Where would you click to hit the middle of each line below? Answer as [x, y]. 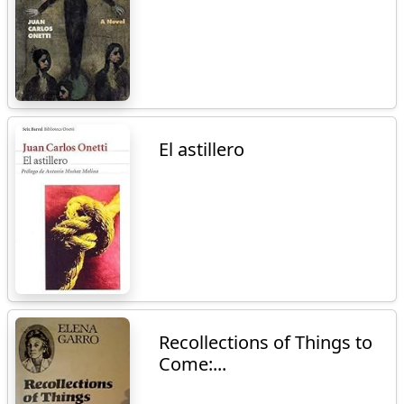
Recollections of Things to [266, 342]
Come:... [193, 363]
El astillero [202, 150]
